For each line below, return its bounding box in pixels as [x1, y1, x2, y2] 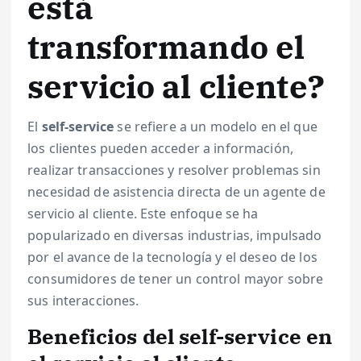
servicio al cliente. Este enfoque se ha [27, 204, 259, 222]
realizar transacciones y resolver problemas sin [27, 160, 321, 179]
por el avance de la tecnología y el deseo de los [27, 247, 317, 266]
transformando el [27, 25, 305, 68]
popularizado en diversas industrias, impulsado [27, 226, 322, 244]
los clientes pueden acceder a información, [27, 139, 293, 157]
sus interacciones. [27, 291, 139, 309]
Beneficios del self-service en [27, 322, 333, 350]
